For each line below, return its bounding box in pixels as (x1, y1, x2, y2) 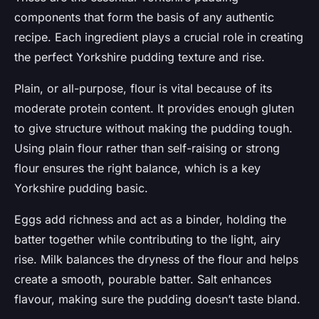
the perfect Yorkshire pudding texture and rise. (14, 50, 265, 65)
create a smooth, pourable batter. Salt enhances (14, 272, 271, 287)
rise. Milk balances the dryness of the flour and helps (14, 252, 298, 267)
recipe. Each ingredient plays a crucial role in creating (14, 30, 303, 45)
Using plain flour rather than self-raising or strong (14, 141, 280, 156)
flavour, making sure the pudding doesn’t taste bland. (14, 292, 300, 307)
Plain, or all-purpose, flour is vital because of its (14, 81, 272, 96)
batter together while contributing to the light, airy (14, 232, 281, 247)
